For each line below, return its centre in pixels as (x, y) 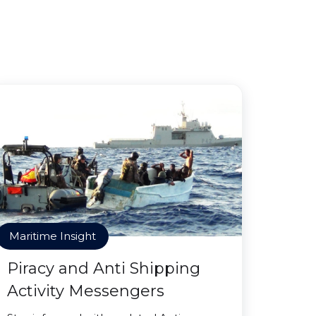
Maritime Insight (53, 236)
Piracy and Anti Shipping (104, 268)
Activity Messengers (86, 291)
